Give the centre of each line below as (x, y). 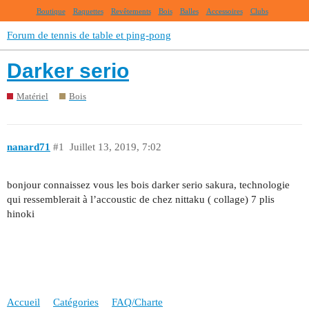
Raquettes (88, 11)
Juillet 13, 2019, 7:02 (115, 147)
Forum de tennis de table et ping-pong (89, 35)
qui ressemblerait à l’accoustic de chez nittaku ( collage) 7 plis (141, 199)
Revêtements (131, 11)
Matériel (32, 96)
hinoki (21, 213)
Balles (189, 11)
